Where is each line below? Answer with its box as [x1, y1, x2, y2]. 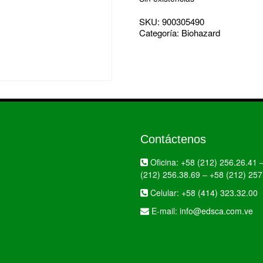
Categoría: [139, 26, 181, 39]
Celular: [148, 187, 181, 198]
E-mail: [149, 205, 180, 217]
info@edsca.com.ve [180, 205, 253, 217]
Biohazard [181, 26, 220, 39]
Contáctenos [140, 133, 206, 146]
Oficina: [148, 156, 181, 168]
